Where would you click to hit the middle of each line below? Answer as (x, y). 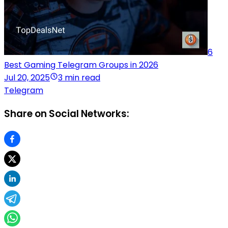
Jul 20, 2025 (27, 78)
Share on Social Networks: (67, 113)
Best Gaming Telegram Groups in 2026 (81, 65)
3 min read (79, 78)
